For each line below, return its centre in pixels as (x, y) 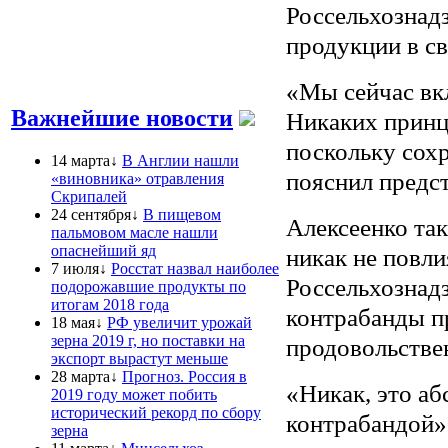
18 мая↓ (77, 322)
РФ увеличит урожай (179, 322)
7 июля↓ (79, 268)
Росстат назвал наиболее (195, 268)
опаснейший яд (103, 250)
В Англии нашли (180, 160)
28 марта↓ (84, 376)
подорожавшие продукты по (148, 286)
